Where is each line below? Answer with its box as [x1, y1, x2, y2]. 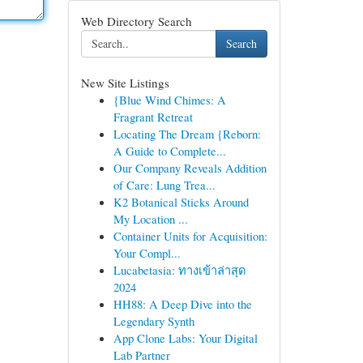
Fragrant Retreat [113, 109, 193, 125]
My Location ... [113, 211, 188, 227]
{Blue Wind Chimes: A [113, 92, 226, 108]
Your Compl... [113, 245, 181, 261]
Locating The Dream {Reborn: [113, 126, 261, 142]
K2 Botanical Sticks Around [113, 194, 249, 210]
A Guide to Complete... [113, 143, 226, 159]
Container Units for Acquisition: [113, 228, 267, 244]
